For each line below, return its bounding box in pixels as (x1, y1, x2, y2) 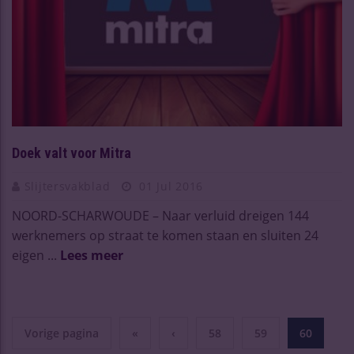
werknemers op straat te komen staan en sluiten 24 (12, 226, 318, 244)
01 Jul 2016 (135, 178, 204, 194)
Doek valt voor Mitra (12, 144, 131, 161)
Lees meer (60, 246, 123, 264)
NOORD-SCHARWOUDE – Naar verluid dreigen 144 (12, 206, 309, 224)
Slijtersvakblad (24, 178, 114, 194)
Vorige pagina (24, 325, 99, 341)
